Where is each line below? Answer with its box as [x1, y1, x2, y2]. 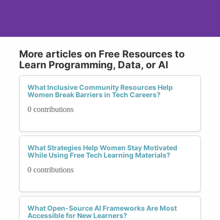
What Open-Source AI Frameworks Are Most [27, 203, 177, 212]
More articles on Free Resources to [19, 48, 185, 60]
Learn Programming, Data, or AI [19, 58, 168, 71]
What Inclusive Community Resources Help [27, 82, 173, 91]
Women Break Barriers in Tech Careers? [27, 90, 161, 99]
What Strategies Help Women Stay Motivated [27, 143, 177, 152]
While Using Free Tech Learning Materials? [27, 150, 170, 159]
